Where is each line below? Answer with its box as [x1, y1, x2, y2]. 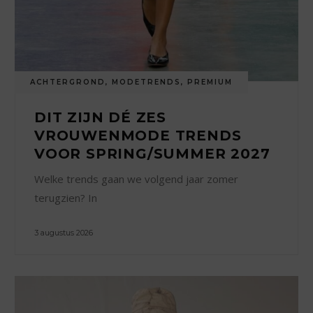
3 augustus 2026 [34, 227, 94, 238]
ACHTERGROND [30, 77, 106, 87]
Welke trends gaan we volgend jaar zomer [34, 171, 239, 186]
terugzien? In [34, 190, 98, 205]
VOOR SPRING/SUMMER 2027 [34, 145, 270, 162]
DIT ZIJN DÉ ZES [34, 108, 167, 126]
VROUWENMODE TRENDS [34, 126, 242, 144]
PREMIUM [187, 77, 233, 87]
